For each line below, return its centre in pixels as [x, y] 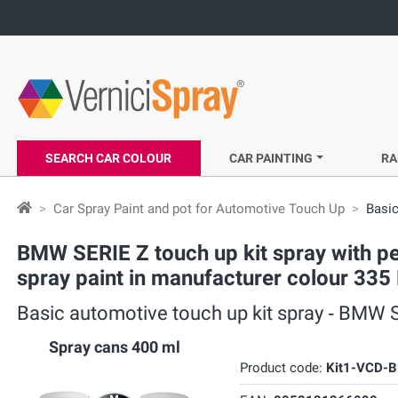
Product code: [283, 368]
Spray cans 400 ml [115, 347]
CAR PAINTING [271, 158]
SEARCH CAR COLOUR [109, 158]
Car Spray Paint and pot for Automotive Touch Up [199, 209]
